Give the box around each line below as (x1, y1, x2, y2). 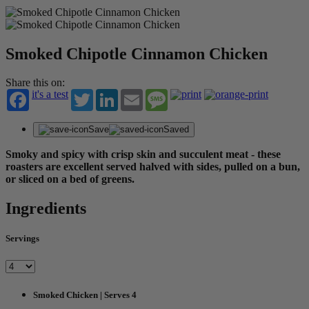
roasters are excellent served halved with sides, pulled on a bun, (6, 161, 300, 173)
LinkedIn (118, 88, 158, 101)
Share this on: (6, 77, 65, 89)
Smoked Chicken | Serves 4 (33, 289, 137, 300)
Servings (6, 233, 39, 244)
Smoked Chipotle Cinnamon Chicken (6, 44, 268, 63)
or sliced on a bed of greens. (6, 173, 137, 186)
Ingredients (6, 199, 86, 218)
